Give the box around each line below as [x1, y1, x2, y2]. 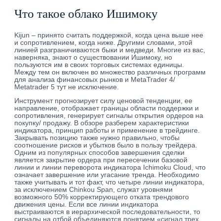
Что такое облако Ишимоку [14, 5, 158, 21]
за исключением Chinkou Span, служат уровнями [14, 186, 173, 194]
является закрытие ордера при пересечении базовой [14, 156, 188, 164]
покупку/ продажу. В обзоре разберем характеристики [14, 119, 189, 127]
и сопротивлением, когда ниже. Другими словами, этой [14, 38, 193, 46]
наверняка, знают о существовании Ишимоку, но [14, 53, 173, 61]
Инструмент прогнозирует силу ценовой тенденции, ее [14, 97, 193, 105]
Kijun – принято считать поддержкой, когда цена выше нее [14, 31, 204, 39]
